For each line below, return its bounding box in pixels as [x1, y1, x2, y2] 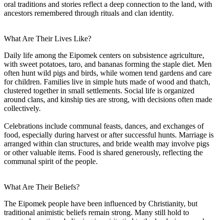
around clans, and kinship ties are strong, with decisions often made [4, 95, 212, 104]
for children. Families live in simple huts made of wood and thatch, [4, 77, 210, 86]
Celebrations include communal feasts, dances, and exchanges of [4, 121, 204, 130]
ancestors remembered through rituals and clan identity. [4, 8, 174, 17]
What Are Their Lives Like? [4, 34, 91, 43]
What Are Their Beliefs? [4, 182, 80, 191]
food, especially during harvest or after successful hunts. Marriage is [4, 130, 214, 139]
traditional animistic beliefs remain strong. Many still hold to [4, 208, 189, 217]
